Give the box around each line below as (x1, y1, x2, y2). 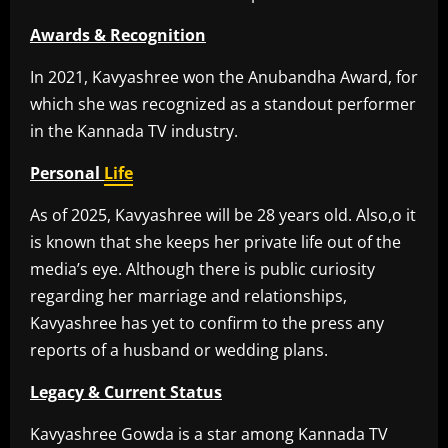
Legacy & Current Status (30, 381, 222, 404)
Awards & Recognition (30, 24, 206, 47)
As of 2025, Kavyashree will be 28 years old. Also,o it (30, 204, 416, 227)
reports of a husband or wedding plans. (30, 339, 328, 362)
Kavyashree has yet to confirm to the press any (30, 312, 384, 335)
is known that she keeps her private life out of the (30, 231, 401, 254)
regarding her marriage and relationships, (30, 285, 347, 308)
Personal (30, 162, 104, 185)
